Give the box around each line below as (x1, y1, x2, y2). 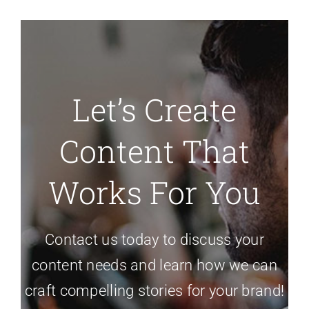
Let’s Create (72, 88, 237, 130)
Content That (59, 130, 250, 171)
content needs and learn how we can (32, 256, 277, 274)
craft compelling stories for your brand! (24, 281, 285, 299)
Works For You (48, 171, 261, 212)
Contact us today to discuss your (44, 230, 265, 248)
